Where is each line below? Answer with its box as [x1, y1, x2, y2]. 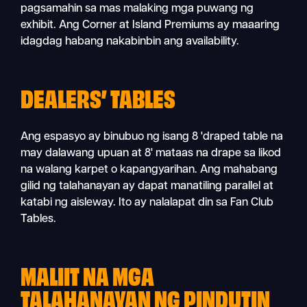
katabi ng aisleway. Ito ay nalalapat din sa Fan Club [21, 197, 274, 208]
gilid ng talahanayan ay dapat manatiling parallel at [21, 181, 274, 192]
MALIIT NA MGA [21, 258, 155, 290]
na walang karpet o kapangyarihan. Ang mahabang [21, 164, 278, 175]
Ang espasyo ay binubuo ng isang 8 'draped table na [21, 132, 284, 143]
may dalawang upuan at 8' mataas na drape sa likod [21, 148, 282, 159]
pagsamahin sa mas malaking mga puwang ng [21, 3, 254, 15]
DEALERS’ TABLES [21, 82, 176, 113]
